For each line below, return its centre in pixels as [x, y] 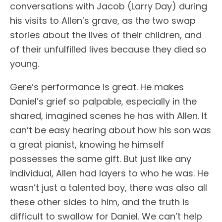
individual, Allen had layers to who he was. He [109, 173]
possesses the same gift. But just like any [101, 159]
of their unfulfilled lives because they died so [108, 49]
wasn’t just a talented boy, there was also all [109, 188]
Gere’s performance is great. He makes [97, 87]
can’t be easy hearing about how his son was [111, 130]
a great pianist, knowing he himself [87, 144]
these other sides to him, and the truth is [100, 202]
